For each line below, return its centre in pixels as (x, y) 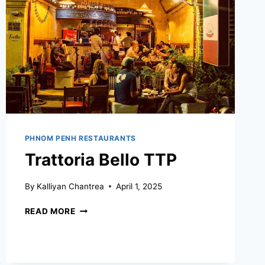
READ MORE (50, 211)
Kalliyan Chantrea (70, 186)
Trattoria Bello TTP (101, 160)
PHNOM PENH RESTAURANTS (80, 138)
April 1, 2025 (139, 186)
